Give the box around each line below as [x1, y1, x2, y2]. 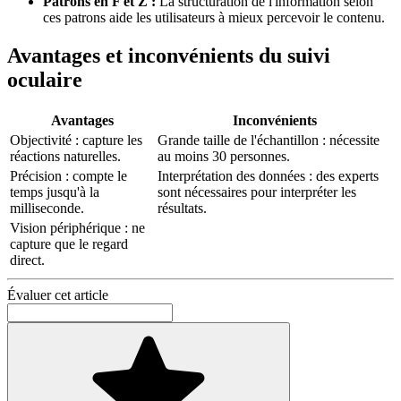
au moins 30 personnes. [158, 148, 290, 164]
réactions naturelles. [10, 148, 121, 164]
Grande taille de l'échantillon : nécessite [158, 132, 380, 148]
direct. [10, 252, 45, 268]
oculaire [7, 67, 82, 91]
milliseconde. [10, 200, 84, 216]
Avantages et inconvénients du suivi [7, 43, 330, 67]
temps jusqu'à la [10, 183, 99, 200]
